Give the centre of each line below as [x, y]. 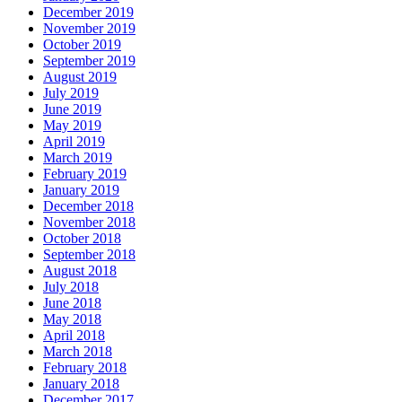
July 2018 [71, 286]
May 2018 [72, 319]
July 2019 [71, 92]
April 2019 [74, 141]
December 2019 [88, 12]
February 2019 [85, 173]
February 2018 [85, 367]
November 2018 [89, 222]
